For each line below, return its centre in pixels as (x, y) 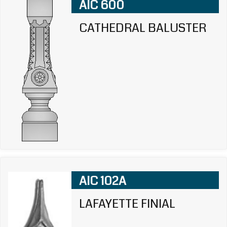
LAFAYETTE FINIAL (127, 204)
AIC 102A (102, 181)
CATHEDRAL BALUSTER (142, 28)
